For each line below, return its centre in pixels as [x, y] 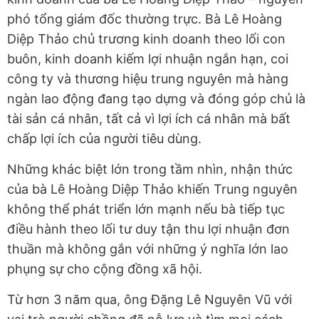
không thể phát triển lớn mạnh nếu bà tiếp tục [146, 209]
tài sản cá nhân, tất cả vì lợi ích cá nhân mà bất [149, 119]
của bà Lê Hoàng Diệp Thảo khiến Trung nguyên [152, 189]
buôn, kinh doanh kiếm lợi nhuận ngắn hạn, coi [148, 59]
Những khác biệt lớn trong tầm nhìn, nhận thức [150, 169]
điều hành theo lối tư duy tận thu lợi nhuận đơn [148, 229]
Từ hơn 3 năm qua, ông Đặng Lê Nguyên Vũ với [150, 300]
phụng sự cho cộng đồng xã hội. [105, 269]
